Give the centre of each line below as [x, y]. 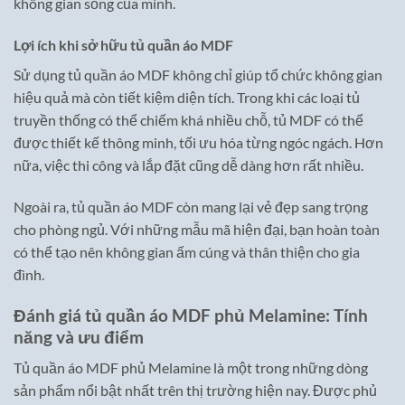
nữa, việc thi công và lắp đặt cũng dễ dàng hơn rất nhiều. [188, 165]
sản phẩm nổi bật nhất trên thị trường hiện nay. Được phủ [195, 391]
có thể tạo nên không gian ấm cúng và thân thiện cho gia [187, 251]
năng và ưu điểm [79, 336]
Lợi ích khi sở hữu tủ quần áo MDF [123, 45]
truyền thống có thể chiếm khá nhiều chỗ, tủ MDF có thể [188, 120]
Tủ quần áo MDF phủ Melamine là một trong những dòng [191, 368]
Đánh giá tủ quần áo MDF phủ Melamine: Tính [191, 315]
